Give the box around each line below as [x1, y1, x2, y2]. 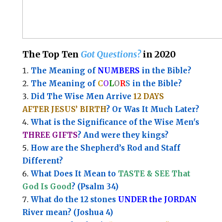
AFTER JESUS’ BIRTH [22, 105, 106, 114]
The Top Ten [22, 49, 81, 60]
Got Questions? [80, 49, 141, 60]
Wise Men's [154, 117, 199, 127]
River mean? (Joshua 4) [22, 208, 113, 218]
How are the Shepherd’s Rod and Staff [30, 143, 180, 153]
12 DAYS [133, 92, 164, 102]
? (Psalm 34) [71, 182, 118, 192]
